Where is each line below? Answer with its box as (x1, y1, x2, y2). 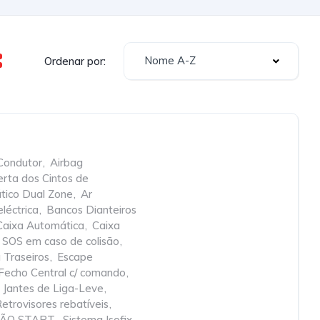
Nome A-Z (144, 54, 196, 67)
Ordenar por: (44, 54, 106, 68)
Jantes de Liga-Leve (3, 281, 104, 295)
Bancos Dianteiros (46, 203, 136, 216)
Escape (57, 250, 93, 264)
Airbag (50, 156, 83, 169)
